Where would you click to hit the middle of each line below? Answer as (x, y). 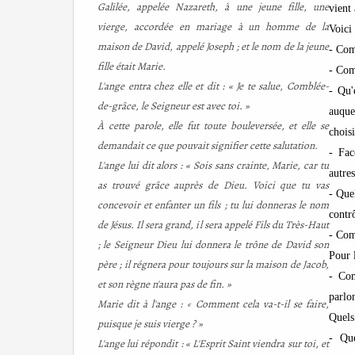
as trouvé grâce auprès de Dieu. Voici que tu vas (213, 185)
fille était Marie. (132, 66)
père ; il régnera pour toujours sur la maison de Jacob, (213, 264)
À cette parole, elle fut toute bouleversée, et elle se (213, 126)
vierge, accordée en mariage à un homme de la (213, 27)
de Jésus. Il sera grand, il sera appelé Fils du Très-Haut (213, 225)
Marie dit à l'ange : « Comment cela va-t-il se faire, (213, 304)
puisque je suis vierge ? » (150, 324)
